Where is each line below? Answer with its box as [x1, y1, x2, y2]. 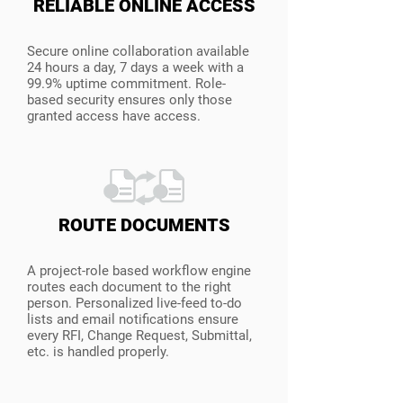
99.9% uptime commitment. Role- [27, 76, 226, 92]
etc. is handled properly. [27, 344, 169, 360]
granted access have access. [27, 108, 201, 124]
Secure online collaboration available [27, 43, 249, 59]
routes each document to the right [27, 279, 231, 295]
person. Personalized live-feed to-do [27, 295, 242, 311]
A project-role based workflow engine [27, 263, 251, 279]
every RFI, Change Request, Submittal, [27, 327, 252, 344]
